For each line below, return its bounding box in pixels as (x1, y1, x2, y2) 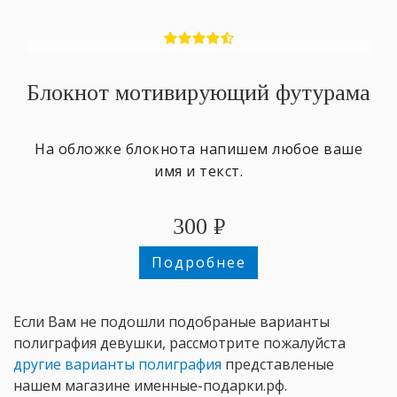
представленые (222, 354, 334, 375)
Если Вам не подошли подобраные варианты (13, 312, 330, 332)
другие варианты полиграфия (13, 354, 222, 375)
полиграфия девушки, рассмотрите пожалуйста (13, 333, 346, 354)
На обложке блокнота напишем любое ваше (35, 139, 362, 160)
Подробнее (151, 253, 246, 273)
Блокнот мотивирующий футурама (27, 80, 370, 106)
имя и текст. (154, 161, 243, 182)
